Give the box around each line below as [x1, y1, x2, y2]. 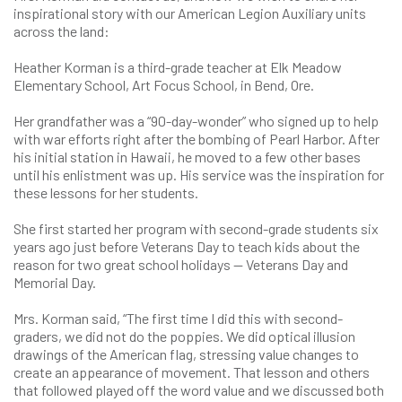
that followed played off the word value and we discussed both [13, 381, 384, 398]
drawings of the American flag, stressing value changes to [13, 345, 359, 363]
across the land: [13, 22, 109, 39]
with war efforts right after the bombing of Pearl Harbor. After [13, 130, 380, 147]
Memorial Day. [13, 274, 99, 291]
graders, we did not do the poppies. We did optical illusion [13, 328, 355, 345]
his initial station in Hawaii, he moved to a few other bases [13, 148, 361, 165]
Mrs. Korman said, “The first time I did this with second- [13, 310, 343, 327]
